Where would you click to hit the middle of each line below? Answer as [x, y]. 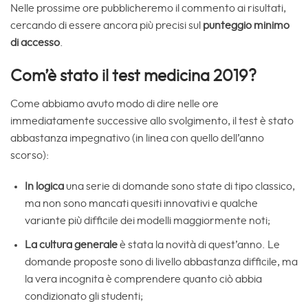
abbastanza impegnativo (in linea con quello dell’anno [137, 138]
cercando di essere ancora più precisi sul [106, 25]
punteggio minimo [245, 25]
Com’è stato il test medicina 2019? [133, 76]
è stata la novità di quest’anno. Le [199, 245]
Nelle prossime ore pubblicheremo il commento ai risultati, [148, 8]
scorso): [30, 155]
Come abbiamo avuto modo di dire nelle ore [114, 103]
